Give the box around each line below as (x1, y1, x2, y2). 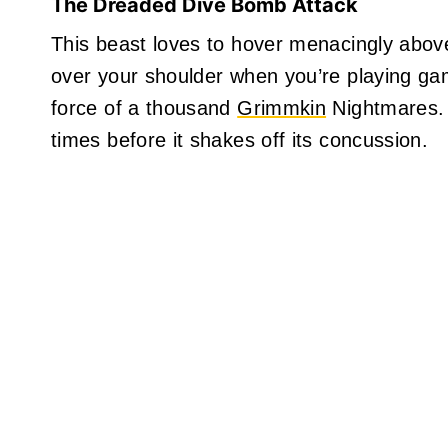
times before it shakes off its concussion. (51, 128, 429, 151)
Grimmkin (237, 96, 327, 119)
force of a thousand (51, 96, 238, 119)
